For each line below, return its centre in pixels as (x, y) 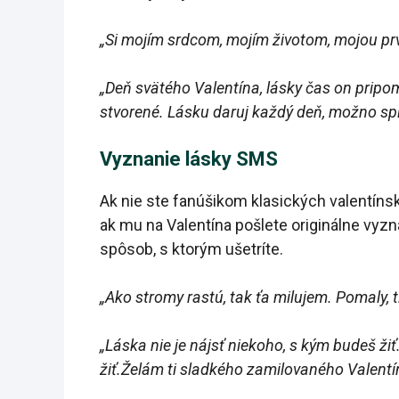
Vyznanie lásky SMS (189, 159)
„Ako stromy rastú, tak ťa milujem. (216, 297)
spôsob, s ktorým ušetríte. (191, 249)
